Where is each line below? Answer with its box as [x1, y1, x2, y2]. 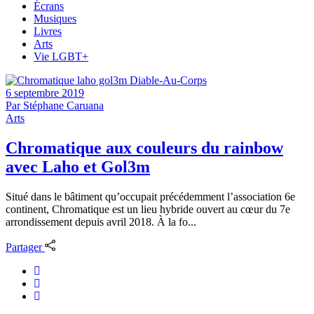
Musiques [34, 13, 76, 25]
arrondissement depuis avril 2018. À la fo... [6, 215, 196, 228]
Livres [34, 25, 62, 37]
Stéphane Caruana [23, 100, 104, 111]
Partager [6, 241, 42, 254]
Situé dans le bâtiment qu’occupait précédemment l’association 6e [6, 190, 295, 203]
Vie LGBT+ [34, 50, 88, 62]
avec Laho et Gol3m [6, 157, 150, 176]
